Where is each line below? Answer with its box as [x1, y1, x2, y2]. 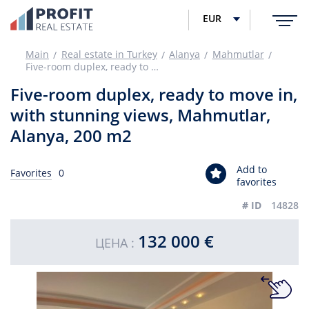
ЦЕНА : [95, 235, 138, 252]
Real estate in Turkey [61, 48, 157, 61]
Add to [237, 163, 267, 177]
